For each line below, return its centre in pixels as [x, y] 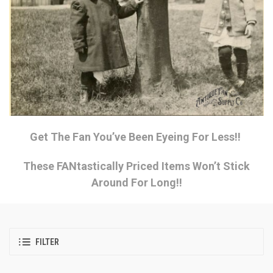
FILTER [47, 242]
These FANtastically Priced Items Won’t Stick [136, 166]
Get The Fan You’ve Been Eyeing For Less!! [136, 137]
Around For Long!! [136, 183]
